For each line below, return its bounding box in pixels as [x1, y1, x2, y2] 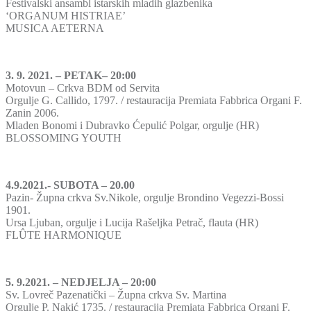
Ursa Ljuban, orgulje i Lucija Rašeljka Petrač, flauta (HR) [6, 216, 258, 228]
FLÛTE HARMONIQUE [6, 228, 121, 241]
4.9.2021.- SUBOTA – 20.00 [6, 178, 135, 191]
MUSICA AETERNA [6, 22, 104, 34]
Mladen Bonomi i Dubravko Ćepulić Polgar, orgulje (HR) [6, 119, 259, 131]
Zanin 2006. [6, 106, 59, 119]
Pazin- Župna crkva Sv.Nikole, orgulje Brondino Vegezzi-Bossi [6, 191, 284, 203]
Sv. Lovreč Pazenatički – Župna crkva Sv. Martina [6, 288, 226, 301]
